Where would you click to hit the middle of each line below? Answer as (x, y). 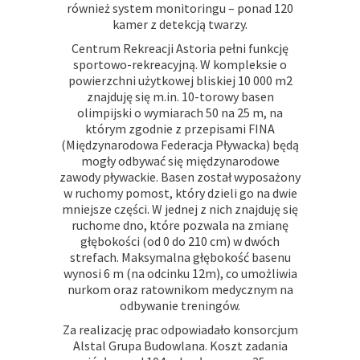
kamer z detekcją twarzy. (180, 24)
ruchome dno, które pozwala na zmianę (180, 225)
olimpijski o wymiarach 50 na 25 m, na (180, 112)
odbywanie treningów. (180, 305)
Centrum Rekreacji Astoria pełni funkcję (180, 48)
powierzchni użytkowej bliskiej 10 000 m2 (180, 80)
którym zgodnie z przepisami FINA (180, 129)
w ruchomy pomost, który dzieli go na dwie (180, 193)
